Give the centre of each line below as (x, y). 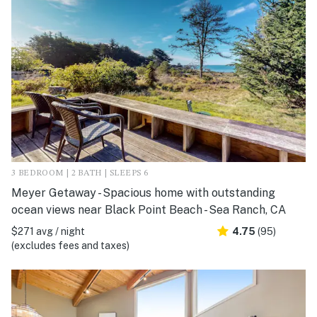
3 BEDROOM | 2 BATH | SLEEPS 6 (80, 173)
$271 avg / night (48, 231)
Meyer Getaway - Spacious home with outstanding (143, 192)
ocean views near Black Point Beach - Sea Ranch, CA (149, 209)
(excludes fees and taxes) (70, 245)
